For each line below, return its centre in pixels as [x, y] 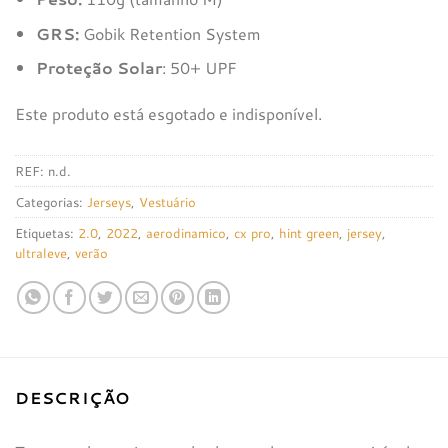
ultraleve [41, 252]
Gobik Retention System [171, 33]
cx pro [252, 232]
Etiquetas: [46, 232]
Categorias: [51, 201]
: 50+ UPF [199, 68]
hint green [309, 232]
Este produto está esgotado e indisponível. [168, 113]
